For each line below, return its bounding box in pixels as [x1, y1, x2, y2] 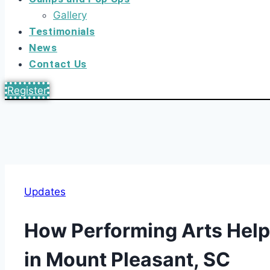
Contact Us [29, 57, 87, 70]
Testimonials [29, 25, 95, 37]
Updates [24, 185, 66, 198]
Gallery [53, 8, 87, 21]
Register [7, 84, 47, 96]
